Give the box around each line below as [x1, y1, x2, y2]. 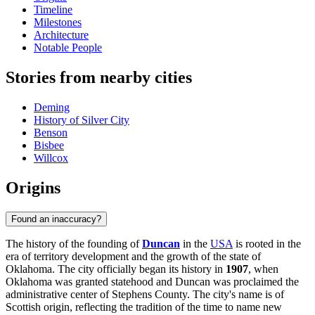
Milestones [34, 16, 82, 29]
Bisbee [34, 139, 64, 152]
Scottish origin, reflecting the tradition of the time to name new [6, 300, 282, 313]
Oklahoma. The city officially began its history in [6, 262, 226, 275]
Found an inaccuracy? [11, 213, 101, 224]
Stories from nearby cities [6, 68, 192, 87]
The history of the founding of [6, 237, 142, 250]
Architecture [34, 29, 89, 41]
